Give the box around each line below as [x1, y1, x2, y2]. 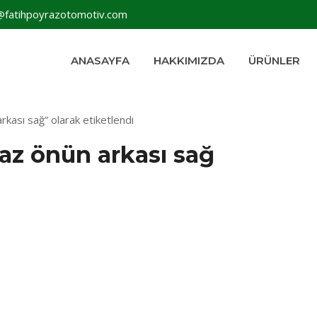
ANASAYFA [71, 54, 129, 67]
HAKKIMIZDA [154, 54, 224, 67]
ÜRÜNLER [248, 54, 300, 67]
